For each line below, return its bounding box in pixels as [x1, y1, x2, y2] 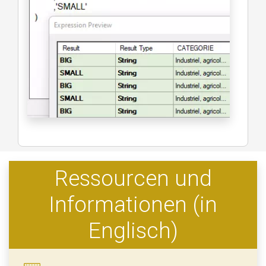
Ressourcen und [54, 166, 212, 192]
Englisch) [88, 218, 178, 244]
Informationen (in [49, 192, 217, 218]
